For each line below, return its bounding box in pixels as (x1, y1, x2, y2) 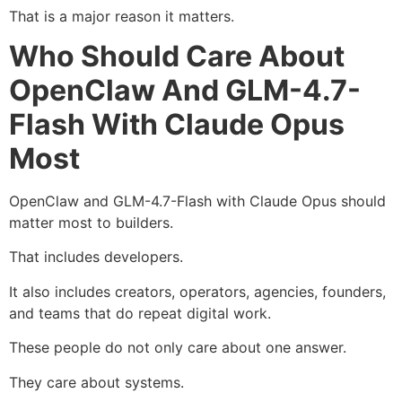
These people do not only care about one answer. (9, 338, 346, 357)
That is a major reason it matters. (9, 6, 234, 25)
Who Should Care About (9, 38, 345, 74)
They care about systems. (9, 372, 184, 391)
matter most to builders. (9, 213, 173, 232)
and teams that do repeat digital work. (9, 303, 271, 322)
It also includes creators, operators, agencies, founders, (9, 282, 386, 301)
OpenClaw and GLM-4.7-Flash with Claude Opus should (9, 191, 386, 210)
